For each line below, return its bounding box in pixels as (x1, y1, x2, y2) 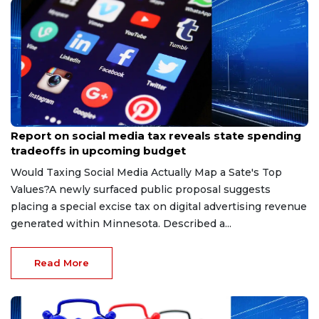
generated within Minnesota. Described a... (11, 216, 231, 230)
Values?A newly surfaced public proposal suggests (11, 182, 271, 196)
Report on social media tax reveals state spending (11, 128, 301, 142)
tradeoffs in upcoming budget (11, 143, 186, 157)
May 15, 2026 (11, 116, 61, 126)
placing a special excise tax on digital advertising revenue (11, 199, 307, 213)
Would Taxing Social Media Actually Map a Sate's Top (11, 165, 282, 179)
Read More (34, 256, 89, 268)
